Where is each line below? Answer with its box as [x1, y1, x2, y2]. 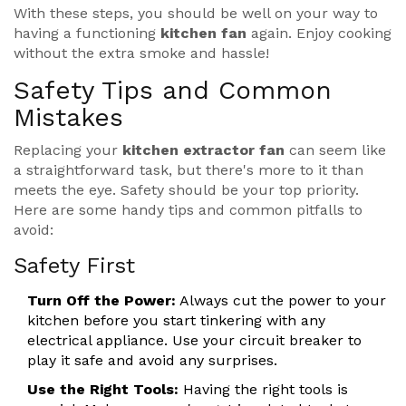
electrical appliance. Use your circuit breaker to [27, 332, 362, 350]
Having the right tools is [179, 381, 348, 399]
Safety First [14, 253, 135, 279]
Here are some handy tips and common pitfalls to [14, 201, 362, 219]
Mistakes [14, 102, 123, 133]
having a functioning [14, 24, 160, 43]
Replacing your [14, 141, 122, 159]
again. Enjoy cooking [246, 24, 391, 43]
